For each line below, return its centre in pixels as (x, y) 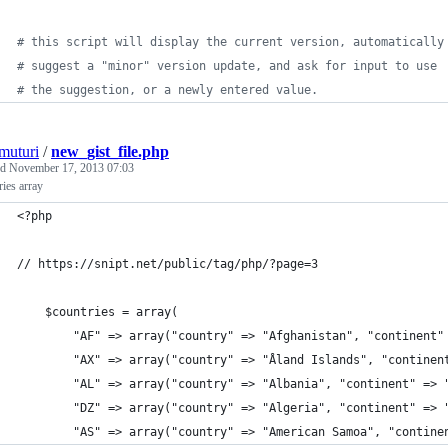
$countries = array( (97, 312)
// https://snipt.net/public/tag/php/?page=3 (167, 264)
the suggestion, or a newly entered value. (171, 90)
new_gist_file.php (110, 151)
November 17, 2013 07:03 (71, 168)
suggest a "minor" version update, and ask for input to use (230, 66)
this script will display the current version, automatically (234, 42)
